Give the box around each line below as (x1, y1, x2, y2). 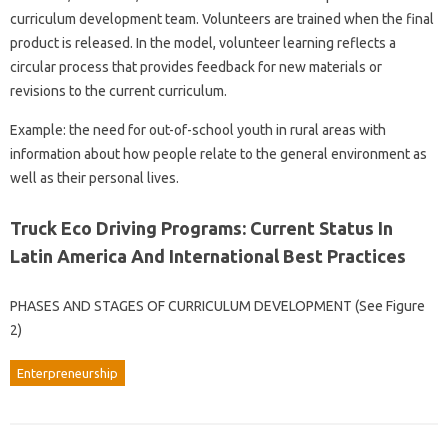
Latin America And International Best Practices (10, 245, 406, 266)
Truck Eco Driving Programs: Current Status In (10, 217, 393, 238)
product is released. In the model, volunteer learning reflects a (10, 34, 396, 51)
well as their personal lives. (10, 169, 179, 186)
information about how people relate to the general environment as (10, 145, 427, 162)
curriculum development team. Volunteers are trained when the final (10, 10, 434, 27)
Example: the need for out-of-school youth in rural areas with (10, 121, 386, 138)
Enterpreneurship (17, 365, 118, 380)
